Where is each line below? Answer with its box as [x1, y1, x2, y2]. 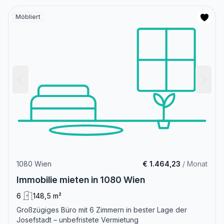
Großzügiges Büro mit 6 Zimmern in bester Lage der [16, 205, 187, 214]
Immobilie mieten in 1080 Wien [16, 174, 145, 185]
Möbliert [15, 13, 40, 21]
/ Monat [180, 159, 207, 168]
